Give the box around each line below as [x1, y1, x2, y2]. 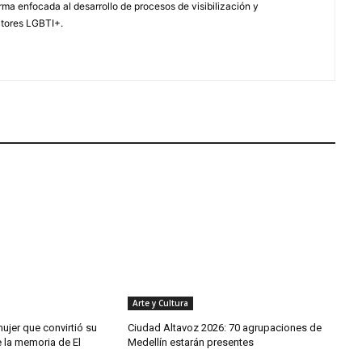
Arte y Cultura [132, 297, 188, 309]
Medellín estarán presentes [127, 335, 254, 348]
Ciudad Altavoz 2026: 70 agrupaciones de [127, 321, 322, 334]
